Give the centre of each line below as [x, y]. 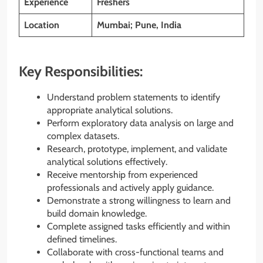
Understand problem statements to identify [134, 97]
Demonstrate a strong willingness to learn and [139, 201]
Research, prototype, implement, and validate [137, 149]
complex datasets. [83, 136]
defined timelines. [82, 240]
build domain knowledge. [97, 214]
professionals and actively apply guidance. [130, 188]
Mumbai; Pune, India [139, 25]
